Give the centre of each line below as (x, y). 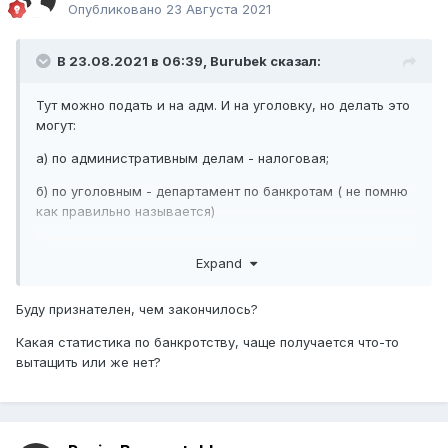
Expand (222, 262)
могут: (56, 125)
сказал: (294, 61)
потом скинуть (82, 264)
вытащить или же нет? (88, 361)
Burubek (238, 61)
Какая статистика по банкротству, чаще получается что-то (207, 341)
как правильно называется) (125, 211)
